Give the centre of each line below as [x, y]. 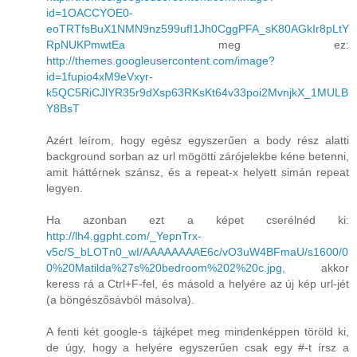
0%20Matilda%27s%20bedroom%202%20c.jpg [164, 268]
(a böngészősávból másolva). [120, 300]
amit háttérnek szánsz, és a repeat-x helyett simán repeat [198, 173]
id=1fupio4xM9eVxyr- [100, 77]
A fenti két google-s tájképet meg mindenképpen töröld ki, [198, 332]
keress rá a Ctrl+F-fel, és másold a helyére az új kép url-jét [198, 284]
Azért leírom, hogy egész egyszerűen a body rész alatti [198, 141]
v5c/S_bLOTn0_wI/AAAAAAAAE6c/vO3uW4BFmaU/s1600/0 [197, 252]
